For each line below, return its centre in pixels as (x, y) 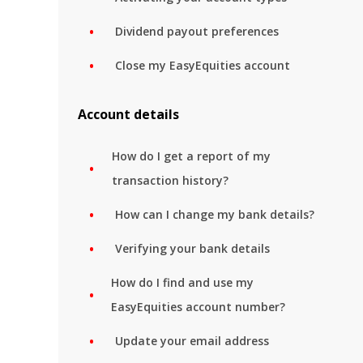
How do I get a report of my (192, 156)
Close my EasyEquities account (203, 65)
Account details (128, 114)
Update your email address (192, 341)
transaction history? (171, 180)
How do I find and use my (182, 282)
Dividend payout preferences (197, 31)
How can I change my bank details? (215, 214)
